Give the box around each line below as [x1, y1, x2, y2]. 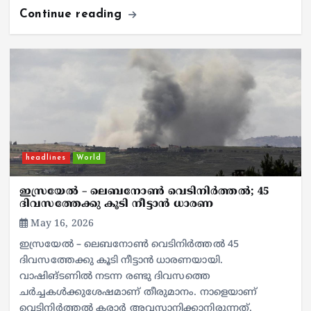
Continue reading [19, 8, 126, 21]
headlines [26, 153, 67, 162]
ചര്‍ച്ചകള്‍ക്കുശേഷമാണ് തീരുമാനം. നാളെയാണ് [19, 287, 258, 299]
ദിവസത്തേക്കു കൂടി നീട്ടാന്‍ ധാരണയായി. [19, 255, 223, 267]
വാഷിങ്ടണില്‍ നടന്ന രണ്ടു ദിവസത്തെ [19, 271, 210, 283]
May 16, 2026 [28, 218, 94, 230]
